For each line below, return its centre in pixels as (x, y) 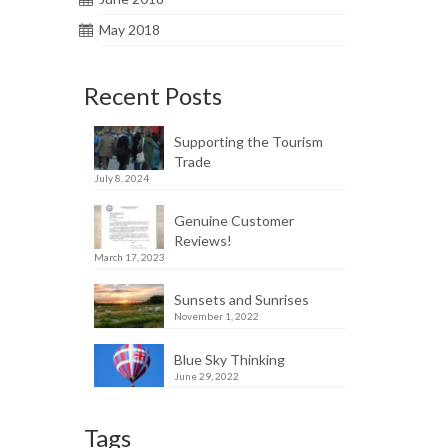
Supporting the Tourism (248, 141)
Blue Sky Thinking (229, 359)
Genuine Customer (233, 220)
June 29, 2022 (206, 375)
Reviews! (202, 240)
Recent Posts (152, 95)
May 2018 (129, 29)
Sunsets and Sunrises (241, 299)
